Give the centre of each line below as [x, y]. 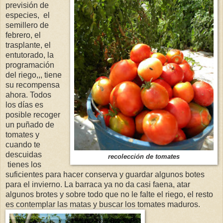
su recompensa [33, 85]
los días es [24, 105]
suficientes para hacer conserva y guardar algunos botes [105, 175]
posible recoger [33, 115]
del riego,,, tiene [34, 75]
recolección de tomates [144, 157]
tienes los [23, 165]
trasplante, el [28, 45]
